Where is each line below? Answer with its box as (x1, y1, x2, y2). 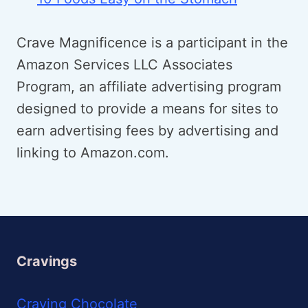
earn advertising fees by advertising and (16, 122, 278, 139)
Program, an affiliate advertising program (16, 78, 281, 95)
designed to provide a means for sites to (16, 100, 278, 117)
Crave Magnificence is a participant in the (16, 34, 288, 51)
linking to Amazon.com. (16, 144, 169, 161)
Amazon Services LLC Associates (16, 56, 232, 73)
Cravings (16, 252, 77, 269)
